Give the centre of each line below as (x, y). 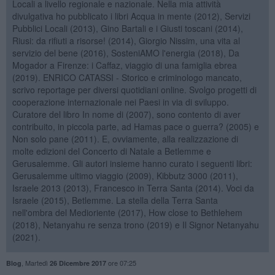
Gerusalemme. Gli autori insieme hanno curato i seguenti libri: (132, 163)
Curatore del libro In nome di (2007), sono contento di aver (126, 114)
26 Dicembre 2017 (78, 263)
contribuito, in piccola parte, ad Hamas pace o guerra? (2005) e (135, 126)
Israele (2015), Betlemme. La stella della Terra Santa (115, 200)
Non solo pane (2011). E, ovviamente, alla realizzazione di (125, 138)
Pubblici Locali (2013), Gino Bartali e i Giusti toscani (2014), (127, 28)
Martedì (37, 262)
